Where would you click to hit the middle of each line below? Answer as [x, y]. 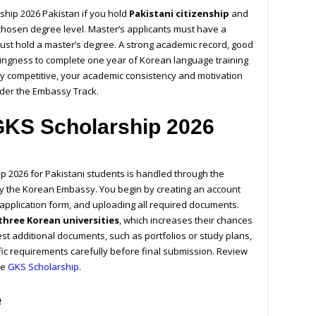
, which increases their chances [186, 220]
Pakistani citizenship [179, 14]
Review [232, 251]
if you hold [104, 14]
